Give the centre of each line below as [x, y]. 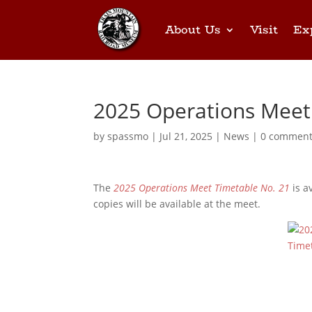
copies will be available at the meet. [177, 204]
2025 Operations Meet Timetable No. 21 [202, 188]
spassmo [128, 136]
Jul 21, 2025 [186, 136]
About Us [193, 30]
